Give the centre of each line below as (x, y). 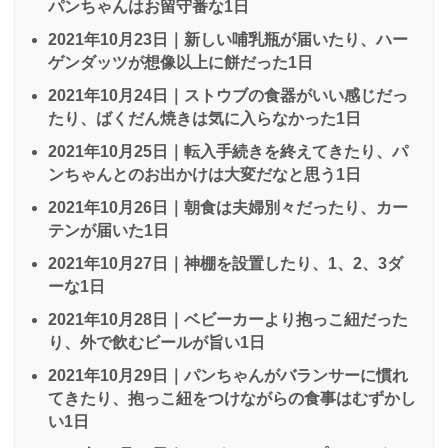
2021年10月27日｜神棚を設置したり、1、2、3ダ (225, 263)
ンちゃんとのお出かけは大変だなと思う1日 (204, 174)
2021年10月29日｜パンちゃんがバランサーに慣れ (228, 375)
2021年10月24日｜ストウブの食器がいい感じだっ (228, 95)
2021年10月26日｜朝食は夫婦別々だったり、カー (228, 207)
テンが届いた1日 (108, 230)
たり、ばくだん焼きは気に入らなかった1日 (204, 118)
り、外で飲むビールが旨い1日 (156, 342)
